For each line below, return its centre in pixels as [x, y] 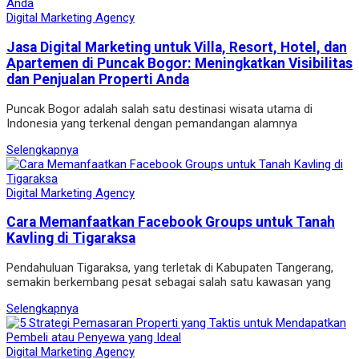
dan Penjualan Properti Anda [98, 79]
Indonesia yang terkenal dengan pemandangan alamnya [152, 123]
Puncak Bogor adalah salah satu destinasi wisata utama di [159, 109]
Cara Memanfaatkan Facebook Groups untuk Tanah [171, 222]
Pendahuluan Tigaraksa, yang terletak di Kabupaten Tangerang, [170, 267]
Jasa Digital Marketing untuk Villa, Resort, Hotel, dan [177, 47]
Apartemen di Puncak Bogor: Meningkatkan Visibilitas [179, 63]
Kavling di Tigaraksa [71, 238]
